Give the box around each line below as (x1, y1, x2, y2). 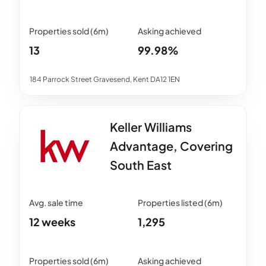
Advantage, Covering (110, 138, 233, 154)
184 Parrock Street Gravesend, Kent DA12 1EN (30, 75, 180, 84)
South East (110, 157, 172, 173)
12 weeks (29, 215, 75, 229)
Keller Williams (110, 119, 192, 135)
